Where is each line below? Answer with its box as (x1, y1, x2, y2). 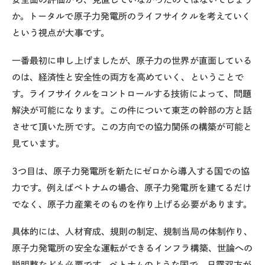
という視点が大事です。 (12, 28, 109, 37)
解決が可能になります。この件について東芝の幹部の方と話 (12, 105, 253, 115)
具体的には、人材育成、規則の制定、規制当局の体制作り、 (12, 227, 253, 237)
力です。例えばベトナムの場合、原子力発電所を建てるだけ (12, 183, 252, 192)
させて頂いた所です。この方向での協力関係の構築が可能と (12, 122, 253, 131)
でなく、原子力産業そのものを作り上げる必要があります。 (12, 199, 253, 209)
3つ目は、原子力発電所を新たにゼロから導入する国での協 (12, 166, 250, 176)
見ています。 (12, 138, 65, 148)
